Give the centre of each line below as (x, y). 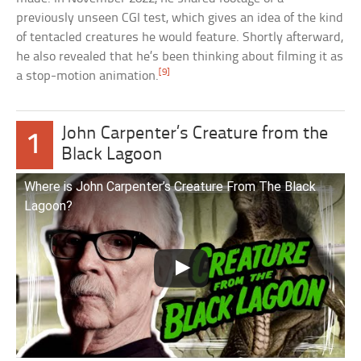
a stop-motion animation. (88, 76)
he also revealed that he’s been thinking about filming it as (180, 56)
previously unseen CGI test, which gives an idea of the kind (180, 18)
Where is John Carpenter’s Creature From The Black (170, 186)
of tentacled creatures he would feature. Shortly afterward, (180, 37)
